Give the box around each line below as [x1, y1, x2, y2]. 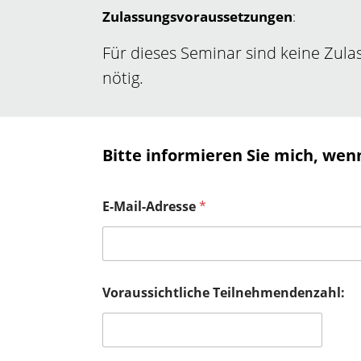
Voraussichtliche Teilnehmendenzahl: [102, 283, 345, 301]
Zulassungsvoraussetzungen [102, 7, 293, 27]
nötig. [102, 67, 143, 89]
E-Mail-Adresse [102, 197, 199, 215]
